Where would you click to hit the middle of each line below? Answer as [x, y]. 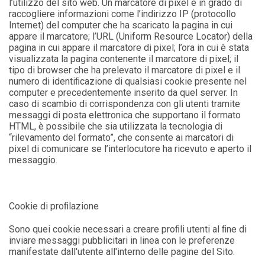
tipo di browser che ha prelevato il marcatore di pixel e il [125, 70]
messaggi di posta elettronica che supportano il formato [125, 115]
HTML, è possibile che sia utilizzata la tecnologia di [116, 126]
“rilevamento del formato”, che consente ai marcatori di [122, 138]
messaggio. [33, 160]
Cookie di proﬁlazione [54, 206]
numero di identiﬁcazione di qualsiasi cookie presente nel [128, 81]
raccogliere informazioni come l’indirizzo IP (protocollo [123, 14]
